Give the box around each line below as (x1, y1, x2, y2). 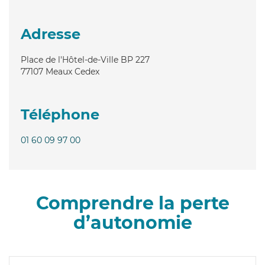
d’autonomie (73, 211, 192, 234)
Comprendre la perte (35, 192, 230, 214)
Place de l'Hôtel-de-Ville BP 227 (21, 54, 150, 65)
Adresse (21, 25, 80, 43)
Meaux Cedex (46, 66, 99, 77)
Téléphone (21, 105, 99, 123)
